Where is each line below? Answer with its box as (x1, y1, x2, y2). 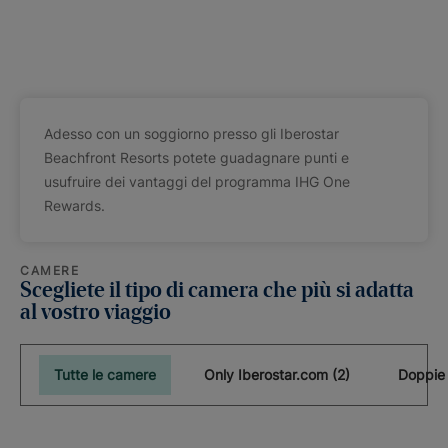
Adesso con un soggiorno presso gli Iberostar (44, 125, 339, 142)
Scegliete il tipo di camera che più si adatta (20, 280, 414, 302)
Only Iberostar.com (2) (204, 366, 350, 383)
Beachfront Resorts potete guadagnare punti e (44, 149, 349, 166)
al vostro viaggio (20, 302, 171, 324)
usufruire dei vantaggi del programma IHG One (44, 173, 350, 190)
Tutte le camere (54, 366, 156, 383)
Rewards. (44, 197, 105, 214)
